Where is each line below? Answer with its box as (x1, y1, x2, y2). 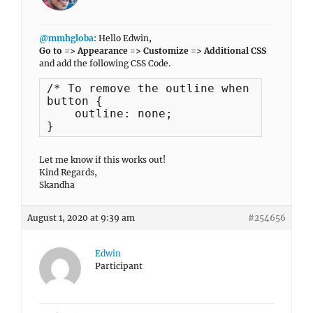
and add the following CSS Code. (39, 58, 170, 68)
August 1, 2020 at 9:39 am (27, 212, 135, 223)
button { (47, 94, 103, 108)
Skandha (39, 180, 75, 190)
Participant (95, 261, 143, 271)
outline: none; (47, 107, 173, 120)
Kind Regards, (39, 167, 97, 177)
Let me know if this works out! (39, 154, 166, 165)
